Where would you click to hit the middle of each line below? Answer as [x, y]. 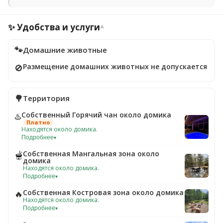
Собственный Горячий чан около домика [96, 115]
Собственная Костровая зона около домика [103, 192]
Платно [38, 122]
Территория [46, 98]
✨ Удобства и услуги [54, 27]
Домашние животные [65, 50]
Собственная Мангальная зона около [91, 154]
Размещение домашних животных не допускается [115, 66]
